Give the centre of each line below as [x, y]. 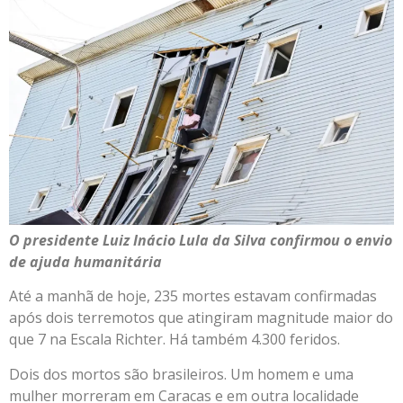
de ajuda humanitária [85, 262]
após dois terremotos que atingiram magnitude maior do [201, 318]
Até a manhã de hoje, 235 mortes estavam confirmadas [193, 296]
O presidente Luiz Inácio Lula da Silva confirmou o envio [201, 241]
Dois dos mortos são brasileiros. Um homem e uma [181, 374]
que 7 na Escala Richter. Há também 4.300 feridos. [175, 340]
